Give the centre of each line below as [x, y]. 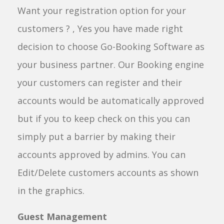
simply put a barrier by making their [96, 136]
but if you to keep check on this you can [104, 118]
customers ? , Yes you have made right [100, 28]
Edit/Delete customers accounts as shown [108, 172]
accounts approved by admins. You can [101, 154]
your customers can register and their [100, 82]
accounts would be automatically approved [111, 100]
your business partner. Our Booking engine [111, 64]
